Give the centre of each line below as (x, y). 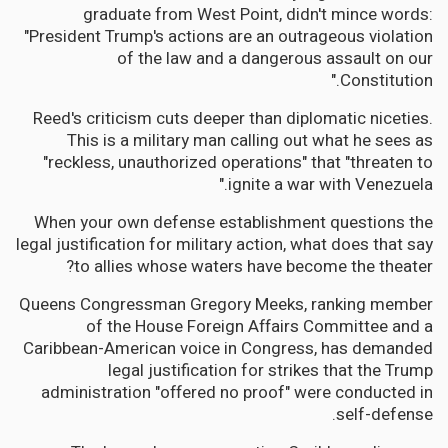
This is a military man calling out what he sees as (250, 141)
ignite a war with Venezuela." (330, 185)
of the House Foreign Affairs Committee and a (259, 327)
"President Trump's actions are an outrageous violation (228, 37)
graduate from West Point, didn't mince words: (258, 15)
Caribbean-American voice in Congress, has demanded (228, 349)
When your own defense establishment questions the (233, 223)
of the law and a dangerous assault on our (275, 59)
